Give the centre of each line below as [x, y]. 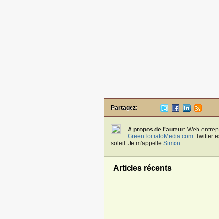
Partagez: [124, 108]
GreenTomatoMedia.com [160, 137]
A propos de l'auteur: [157, 130]
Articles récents [142, 168]
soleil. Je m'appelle [137, 143]
